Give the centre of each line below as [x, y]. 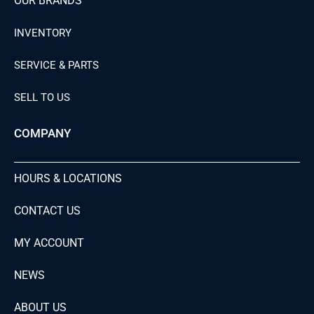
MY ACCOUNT [49, 243]
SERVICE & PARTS [56, 66]
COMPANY [42, 134]
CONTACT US [47, 211]
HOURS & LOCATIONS [68, 179]
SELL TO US [42, 98]
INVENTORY [43, 33]
